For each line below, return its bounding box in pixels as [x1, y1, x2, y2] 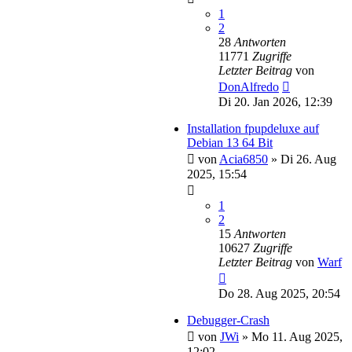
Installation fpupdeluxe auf [187, 121, 319, 135]
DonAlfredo [218, 79, 279, 93]
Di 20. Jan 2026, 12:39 [218, 94, 332, 108]
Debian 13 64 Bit [187, 135, 273, 149]
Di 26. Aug [280, 152, 336, 166]
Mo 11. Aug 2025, [251, 329, 343, 343]
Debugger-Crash [187, 313, 269, 327]
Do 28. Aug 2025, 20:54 [218, 286, 340, 300]
